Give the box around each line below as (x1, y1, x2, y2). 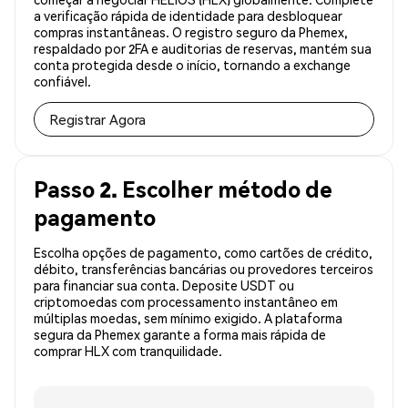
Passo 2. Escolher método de (34, 175, 332, 204)
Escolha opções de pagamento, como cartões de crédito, (34, 244, 372, 261)
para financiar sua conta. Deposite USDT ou (34, 277, 294, 294)
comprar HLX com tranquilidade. (34, 342, 222, 360)
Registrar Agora (49, 110, 146, 129)
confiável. (34, 73, 91, 90)
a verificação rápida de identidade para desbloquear (34, 7, 342, 25)
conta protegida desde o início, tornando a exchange (34, 56, 351, 74)
